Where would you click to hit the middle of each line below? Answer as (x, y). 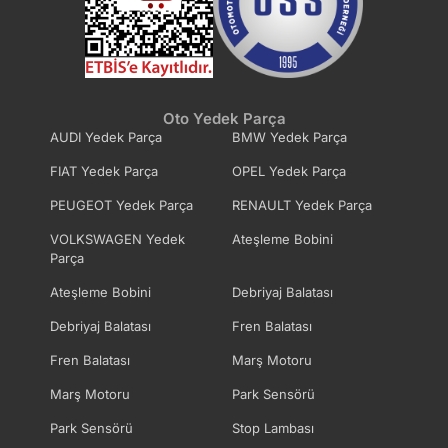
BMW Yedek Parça (289, 137)
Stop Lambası (272, 428)
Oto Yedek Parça (224, 119)
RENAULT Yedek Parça (301, 205)
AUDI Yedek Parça (106, 137)
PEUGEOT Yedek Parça (121, 205)
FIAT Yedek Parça (104, 171)
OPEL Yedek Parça (288, 171)
